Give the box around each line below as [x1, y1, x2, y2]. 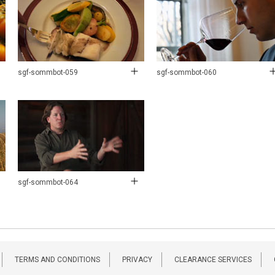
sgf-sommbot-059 [18, 68, 78, 77]
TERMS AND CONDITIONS [14, 255, 100, 264]
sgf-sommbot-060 [157, 68, 217, 77]
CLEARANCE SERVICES [174, 255, 252, 264]
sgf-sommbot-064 [18, 177, 78, 187]
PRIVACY [122, 255, 152, 264]
